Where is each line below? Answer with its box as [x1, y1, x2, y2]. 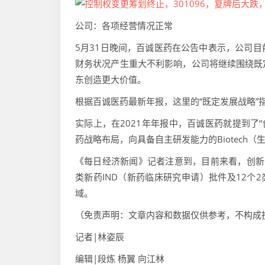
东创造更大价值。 [75, 73, 146, 85]
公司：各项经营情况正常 [75, 19, 173, 31]
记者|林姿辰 [75, 230, 124, 243]
